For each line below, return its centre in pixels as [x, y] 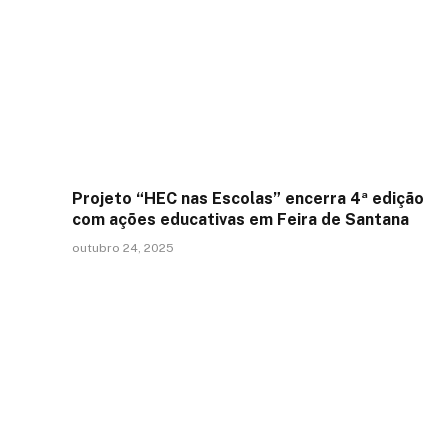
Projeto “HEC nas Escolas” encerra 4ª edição [248, 199]
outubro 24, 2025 [123, 248]
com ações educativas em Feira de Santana [240, 220]
